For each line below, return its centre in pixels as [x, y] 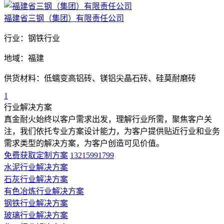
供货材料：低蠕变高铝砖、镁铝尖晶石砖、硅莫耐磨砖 [100, 78]
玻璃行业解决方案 [36, 215]
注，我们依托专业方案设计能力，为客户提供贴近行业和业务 [112, 131]
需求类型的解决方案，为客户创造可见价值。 [84, 143]
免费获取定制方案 [36, 155]
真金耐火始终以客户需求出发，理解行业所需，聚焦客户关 [108, 119]
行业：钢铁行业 [32, 38]
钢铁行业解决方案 [36, 203]
